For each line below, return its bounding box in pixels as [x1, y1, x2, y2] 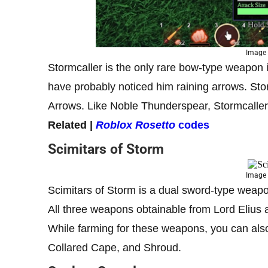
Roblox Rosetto [96, 118, 175, 131]
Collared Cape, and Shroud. [48, 241, 181, 254]
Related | [48, 118, 96, 131]
